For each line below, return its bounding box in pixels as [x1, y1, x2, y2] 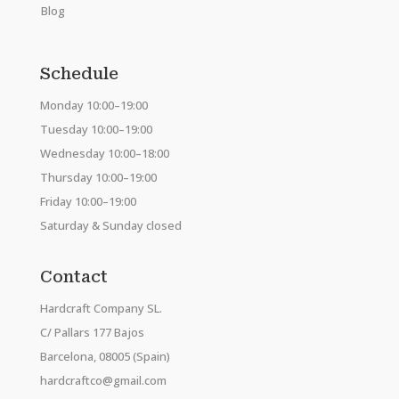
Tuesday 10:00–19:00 [39, 120, 152, 137]
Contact [39, 266, 108, 286]
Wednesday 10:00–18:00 [39, 144, 169, 161]
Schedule [39, 63, 118, 83]
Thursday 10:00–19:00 [39, 168, 157, 185]
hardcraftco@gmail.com [39, 371, 167, 388]
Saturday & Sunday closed [39, 216, 182, 233]
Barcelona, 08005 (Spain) [39, 347, 170, 364]
